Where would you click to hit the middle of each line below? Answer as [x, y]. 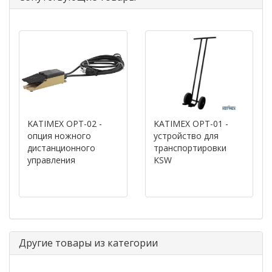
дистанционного [61, 148]
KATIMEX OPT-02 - [65, 123]
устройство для [186, 135]
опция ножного [59, 135]
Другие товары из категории [88, 243]
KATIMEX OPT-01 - [191, 123]
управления [51, 160]
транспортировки [190, 148]
